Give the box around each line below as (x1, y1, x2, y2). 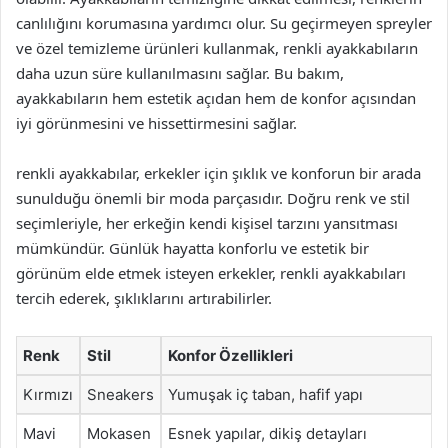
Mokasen (87, 424, 151, 443)
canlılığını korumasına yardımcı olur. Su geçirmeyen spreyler (16, 13, 432, 33)
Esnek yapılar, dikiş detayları (168, 424, 367, 443)
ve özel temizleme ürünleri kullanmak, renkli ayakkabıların (16, 38, 418, 58)
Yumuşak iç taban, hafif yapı (168, 385, 363, 404)
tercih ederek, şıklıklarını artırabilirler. (16, 288, 272, 308)
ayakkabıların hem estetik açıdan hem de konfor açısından (16, 88, 416, 108)
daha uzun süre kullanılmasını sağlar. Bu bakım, (16, 63, 344, 83)
